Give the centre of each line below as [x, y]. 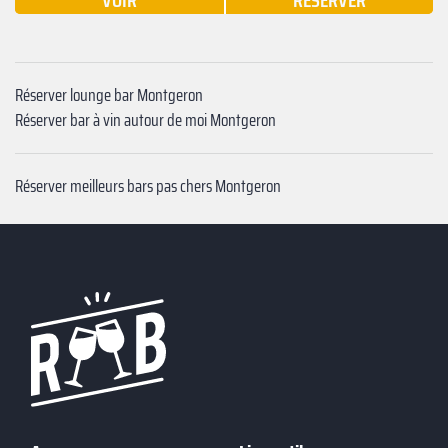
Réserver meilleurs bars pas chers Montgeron [148, 186]
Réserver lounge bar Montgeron [109, 95]
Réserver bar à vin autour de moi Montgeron [145, 120]
